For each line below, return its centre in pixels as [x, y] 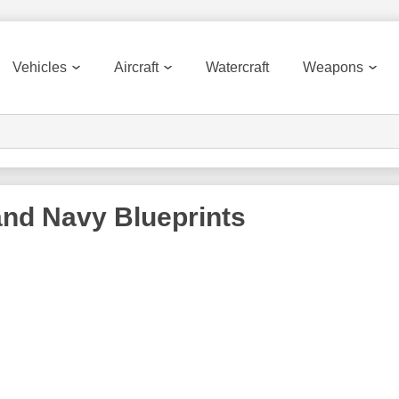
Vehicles [40, 67]
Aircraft [136, 67]
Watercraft [237, 67]
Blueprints [176, 217]
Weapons [333, 67]
